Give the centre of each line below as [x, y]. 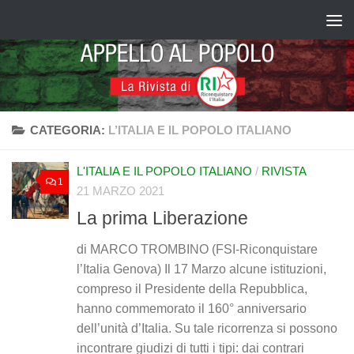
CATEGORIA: [69, 130]
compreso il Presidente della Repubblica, [192, 289]
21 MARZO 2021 [121, 191]
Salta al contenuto [78, 23]
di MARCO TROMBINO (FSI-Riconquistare [197, 250]
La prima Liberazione [162, 218]
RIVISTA [284, 171]
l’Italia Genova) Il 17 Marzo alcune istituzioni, [201, 269]
